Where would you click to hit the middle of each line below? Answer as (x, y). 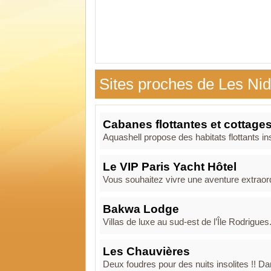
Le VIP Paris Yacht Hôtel (170, 167)
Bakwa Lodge (141, 209)
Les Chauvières (146, 251)
